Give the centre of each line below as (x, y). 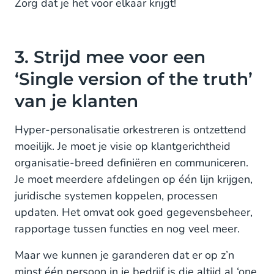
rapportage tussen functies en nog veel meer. (127, 229)
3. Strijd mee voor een (110, 57)
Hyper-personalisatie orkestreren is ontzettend (131, 130)
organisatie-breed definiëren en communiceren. (131, 163)
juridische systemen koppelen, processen (116, 196)
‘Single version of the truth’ (134, 79)
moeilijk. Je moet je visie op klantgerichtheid (123, 146)
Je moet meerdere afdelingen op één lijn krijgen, (134, 179)
